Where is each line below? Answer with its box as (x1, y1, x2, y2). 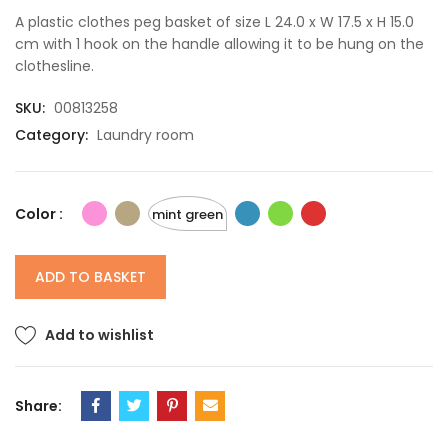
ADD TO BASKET (35, 267, 146, 287)
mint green (152, 205, 223, 224)
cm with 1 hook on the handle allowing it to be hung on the (15, 34, 424, 54)
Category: (15, 125, 92, 145)
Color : (15, 203, 63, 224)
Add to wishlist (45, 325, 154, 345)
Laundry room (97, 125, 194, 145)
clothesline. (15, 56, 94, 76)
